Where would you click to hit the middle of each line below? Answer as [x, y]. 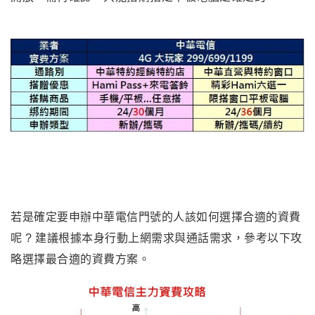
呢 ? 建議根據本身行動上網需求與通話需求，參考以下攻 [156, 238]
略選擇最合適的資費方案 [75, 259]
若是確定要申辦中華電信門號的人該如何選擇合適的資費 [156, 217]
